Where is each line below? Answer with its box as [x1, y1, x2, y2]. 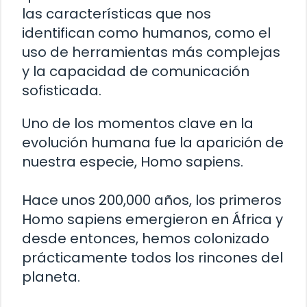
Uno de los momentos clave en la [22, 113, 254, 133]
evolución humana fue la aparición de [22, 132, 284, 152]
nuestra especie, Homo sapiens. [22, 151, 243, 171]
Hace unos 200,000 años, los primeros [22, 190, 282, 210]
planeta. [22, 267, 80, 286]
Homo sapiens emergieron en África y [22, 209, 283, 229]
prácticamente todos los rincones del [22, 247, 283, 267]
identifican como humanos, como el [22, 23, 271, 42]
